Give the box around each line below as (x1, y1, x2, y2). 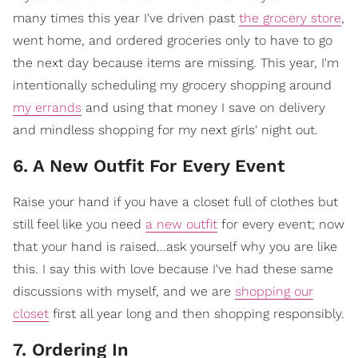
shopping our (235, 284, 313, 299)
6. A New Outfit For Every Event (13, 156, 284, 176)
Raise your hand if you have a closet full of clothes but (13, 194, 338, 209)
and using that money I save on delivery (82, 100, 325, 115)
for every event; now (217, 217, 344, 232)
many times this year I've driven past (13, 10, 239, 26)
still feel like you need (13, 217, 145, 232)
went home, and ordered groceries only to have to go (13, 33, 332, 48)
